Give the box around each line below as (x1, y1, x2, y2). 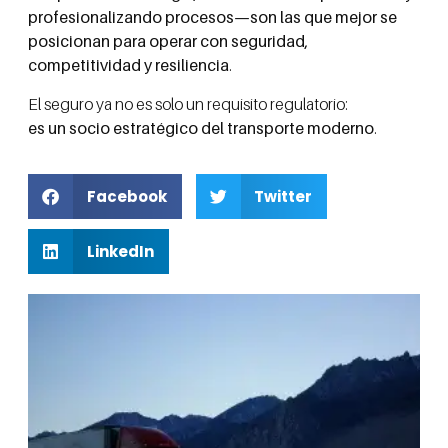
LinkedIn (86, 240, 154, 262)
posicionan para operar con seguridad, (28, 31, 309, 52)
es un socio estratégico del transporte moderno (28, 117, 374, 138)
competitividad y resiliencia (28, 55, 229, 76)
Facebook (86, 185, 167, 207)
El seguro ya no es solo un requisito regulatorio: (28, 93, 348, 114)
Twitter (254, 185, 312, 207)
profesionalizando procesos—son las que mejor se (28, 7, 397, 28)
